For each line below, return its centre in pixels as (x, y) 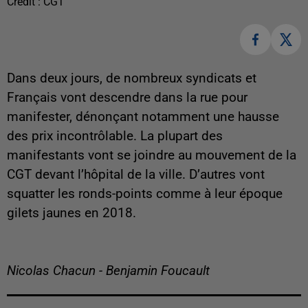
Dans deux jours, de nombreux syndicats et (132, 78)
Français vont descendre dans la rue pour (127, 97)
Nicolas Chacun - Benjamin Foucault (108, 271)
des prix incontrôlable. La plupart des (115, 136)
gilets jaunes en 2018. (71, 213)
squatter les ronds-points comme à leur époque (145, 194)
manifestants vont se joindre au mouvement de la (152, 155)
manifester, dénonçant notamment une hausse (143, 117)
